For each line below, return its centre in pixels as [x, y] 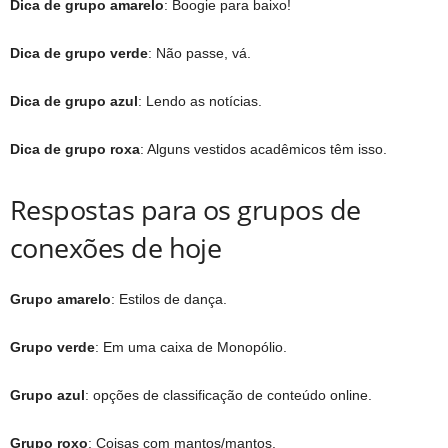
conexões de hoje [116, 247]
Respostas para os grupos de [185, 209]
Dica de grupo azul [74, 100]
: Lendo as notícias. [200, 100]
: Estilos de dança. [169, 298]
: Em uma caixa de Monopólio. [191, 346]
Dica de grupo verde [79, 52]
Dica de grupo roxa [75, 148]
